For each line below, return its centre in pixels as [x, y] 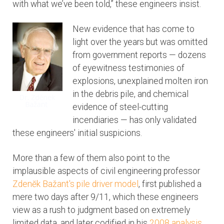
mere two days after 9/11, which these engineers [105, 197]
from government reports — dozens [139, 55]
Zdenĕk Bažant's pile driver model [75, 184]
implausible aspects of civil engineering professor [106, 171]
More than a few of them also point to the [91, 158]
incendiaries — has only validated [134, 120]
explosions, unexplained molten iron [140, 81]
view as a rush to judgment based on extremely [101, 210]
